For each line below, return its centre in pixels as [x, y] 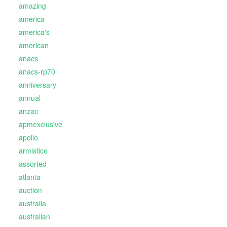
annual [29, 98]
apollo [28, 138]
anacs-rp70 [37, 72]
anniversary [37, 85]
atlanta [29, 177]
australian [34, 217]
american [33, 45]
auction [30, 190]
